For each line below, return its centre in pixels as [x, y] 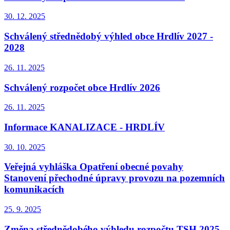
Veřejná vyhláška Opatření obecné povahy [94, 167]
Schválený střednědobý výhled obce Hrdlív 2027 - [109, 36]
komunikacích [34, 189]
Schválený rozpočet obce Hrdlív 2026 [82, 87]
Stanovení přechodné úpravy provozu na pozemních [114, 178]
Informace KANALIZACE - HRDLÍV [84, 127]
